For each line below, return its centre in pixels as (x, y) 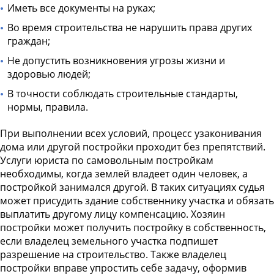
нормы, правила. (48, 107)
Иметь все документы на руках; (81, 8)
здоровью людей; (49, 74)
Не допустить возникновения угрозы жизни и (116, 61)
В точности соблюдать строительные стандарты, (123, 94)
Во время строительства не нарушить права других (130, 28)
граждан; (29, 41)
